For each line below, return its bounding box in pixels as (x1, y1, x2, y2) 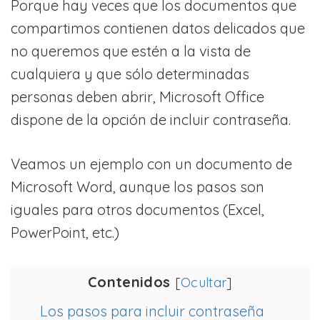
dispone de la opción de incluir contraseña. (11, 110, 291, 129)
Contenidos (88, 272, 171, 291)
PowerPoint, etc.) (11, 223, 119, 241)
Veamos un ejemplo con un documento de (11, 154, 292, 173)
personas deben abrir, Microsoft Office (11, 87, 264, 106)
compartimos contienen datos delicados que (11, 19, 305, 37)
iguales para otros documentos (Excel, (11, 200, 264, 219)
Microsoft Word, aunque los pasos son (11, 177, 264, 196)
